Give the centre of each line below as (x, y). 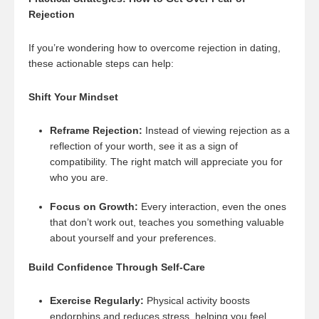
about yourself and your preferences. (135, 238)
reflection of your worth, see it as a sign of (144, 146)
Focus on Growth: (94, 206)
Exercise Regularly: (97, 300)
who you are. (80, 177)
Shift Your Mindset (73, 97)
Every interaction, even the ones (212, 206)
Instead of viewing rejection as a (216, 130)
